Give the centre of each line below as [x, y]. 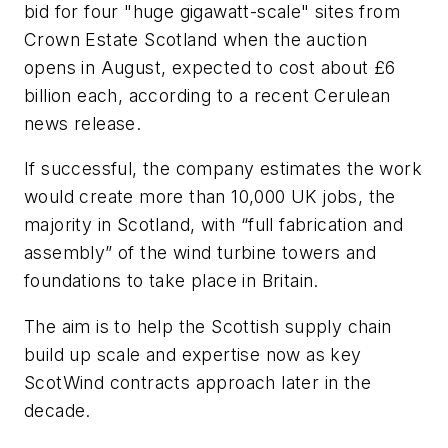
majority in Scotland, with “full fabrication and [214, 225]
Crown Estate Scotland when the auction [196, 39]
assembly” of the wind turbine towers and [200, 253]
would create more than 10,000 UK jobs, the [210, 197]
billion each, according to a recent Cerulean [207, 95]
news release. [83, 123]
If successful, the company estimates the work [223, 169]
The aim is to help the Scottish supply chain [208, 326]
